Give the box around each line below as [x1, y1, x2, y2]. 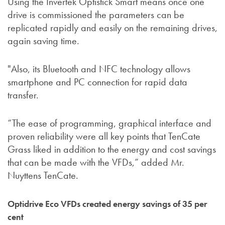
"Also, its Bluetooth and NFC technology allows [8, 62, 190, 76]
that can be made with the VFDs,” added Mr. [8, 156, 184, 169]
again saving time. [8, 34, 79, 48]
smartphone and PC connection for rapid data [8, 75, 187, 89]
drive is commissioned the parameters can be [8, 8, 184, 22]
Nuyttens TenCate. [8, 169, 78, 182]
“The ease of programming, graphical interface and [8, 117, 211, 130]
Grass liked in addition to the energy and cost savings [8, 143, 216, 156]
